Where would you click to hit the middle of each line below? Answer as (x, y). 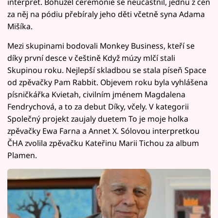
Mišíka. (20, 26)
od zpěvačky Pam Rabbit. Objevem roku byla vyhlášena (108, 82)
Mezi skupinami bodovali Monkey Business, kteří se (101, 46)
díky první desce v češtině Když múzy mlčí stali (91, 58)
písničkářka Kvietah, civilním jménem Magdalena (96, 94)
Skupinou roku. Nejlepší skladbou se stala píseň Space (107, 70)
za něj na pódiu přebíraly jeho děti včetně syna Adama (106, 14)
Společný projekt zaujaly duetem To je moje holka (98, 119)
